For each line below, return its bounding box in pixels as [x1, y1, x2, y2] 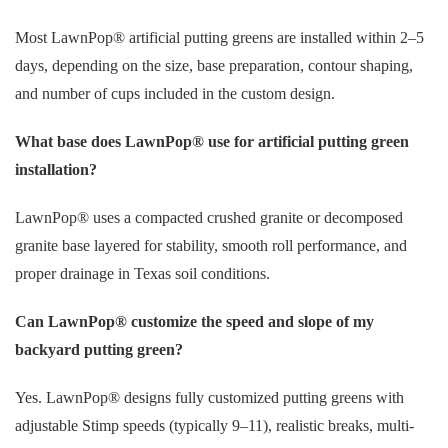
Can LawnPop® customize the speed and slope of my [15, 313, 374, 331]
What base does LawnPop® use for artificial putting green [15, 133, 409, 151]
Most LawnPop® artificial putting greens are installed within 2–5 [15, 29, 424, 47]
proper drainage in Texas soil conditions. [15, 265, 270, 283]
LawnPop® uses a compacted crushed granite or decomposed [15, 209, 403, 227]
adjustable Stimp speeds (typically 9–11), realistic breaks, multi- [15, 417, 414, 435]
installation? [15, 161, 97, 179]
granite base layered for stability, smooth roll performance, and [15, 237, 407, 255]
